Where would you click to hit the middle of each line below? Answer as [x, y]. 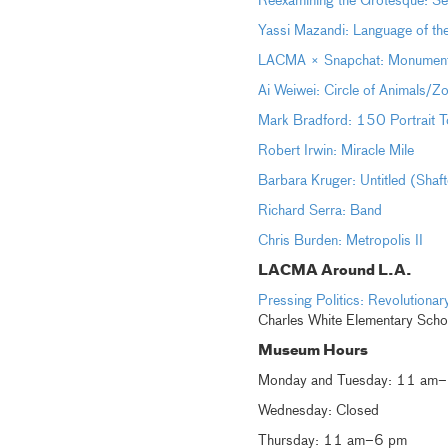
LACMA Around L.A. [334, 271]
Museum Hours [312, 351]
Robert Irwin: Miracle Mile [335, 151]
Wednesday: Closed [318, 411]
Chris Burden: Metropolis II [340, 241]
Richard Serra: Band [319, 211]
